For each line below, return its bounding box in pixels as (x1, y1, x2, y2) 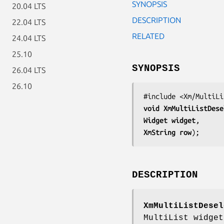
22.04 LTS (12, 17, 45, 26)
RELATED (132, 31, 164, 40)
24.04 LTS (12, 33, 45, 42)
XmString (143, 127, 179, 136)
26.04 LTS (12, 65, 45, 74)
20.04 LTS (12, 1, 45, 10)
